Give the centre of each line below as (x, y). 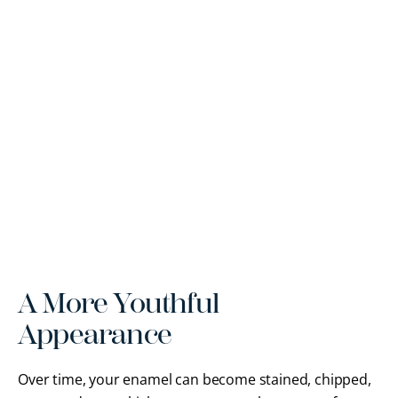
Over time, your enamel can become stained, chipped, (195, 379)
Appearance (95, 334)
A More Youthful (118, 303)
